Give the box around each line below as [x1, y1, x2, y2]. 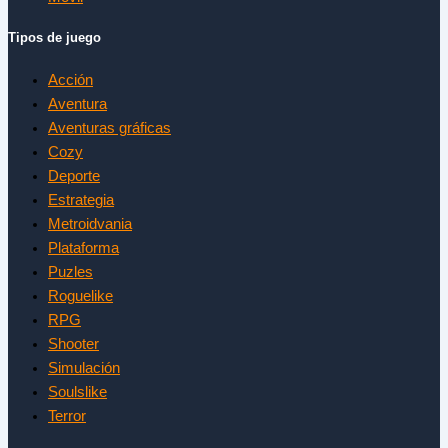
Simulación [48, 359, 120, 376]
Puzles [48, 263, 93, 280]
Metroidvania [48, 215, 132, 232]
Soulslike [48, 383, 107, 400]
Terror [48, 407, 86, 424]
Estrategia [48, 191, 114, 208]
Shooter [48, 335, 99, 352]
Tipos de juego [8, 29, 101, 45]
